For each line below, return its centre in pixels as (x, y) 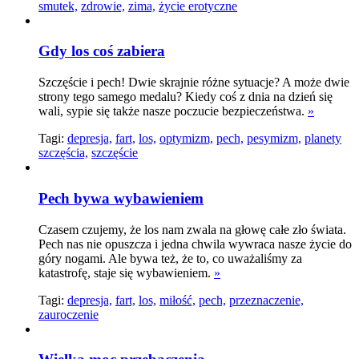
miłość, (177, 300)
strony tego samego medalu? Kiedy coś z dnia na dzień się (186, 97)
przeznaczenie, (266, 300)
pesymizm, (274, 139)
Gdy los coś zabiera (102, 51)
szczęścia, (63, 153)
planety (323, 139)
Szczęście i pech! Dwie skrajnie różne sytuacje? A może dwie (194, 83)
